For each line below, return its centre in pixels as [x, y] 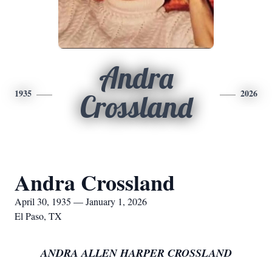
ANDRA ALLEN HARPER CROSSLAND [136, 253]
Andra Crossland [95, 182]
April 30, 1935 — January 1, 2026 [81, 201]
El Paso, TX [38, 216]
